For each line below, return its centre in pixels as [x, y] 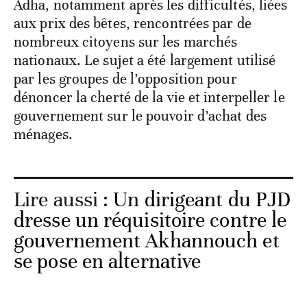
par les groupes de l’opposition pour [125, 79]
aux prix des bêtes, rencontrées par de [133, 24]
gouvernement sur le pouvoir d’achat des [140, 116]
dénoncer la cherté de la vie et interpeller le [149, 98]
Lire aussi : [64, 200]
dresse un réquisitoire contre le [150, 221]
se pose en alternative [108, 262]
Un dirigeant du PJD [202, 200]
